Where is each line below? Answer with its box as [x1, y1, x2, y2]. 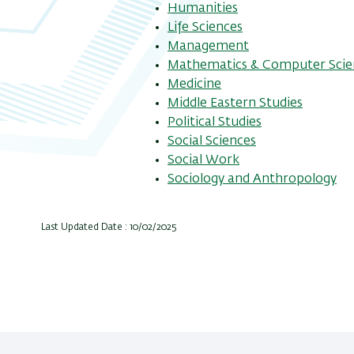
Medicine [168, 77, 221, 91]
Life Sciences [168, 21, 243, 34]
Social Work [168, 153, 239, 167]
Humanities [168, 2, 238, 15]
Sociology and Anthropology [168, 172, 337, 186]
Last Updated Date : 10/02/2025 [41, 222, 177, 232]
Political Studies [168, 115, 262, 129]
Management [168, 40, 249, 53]
